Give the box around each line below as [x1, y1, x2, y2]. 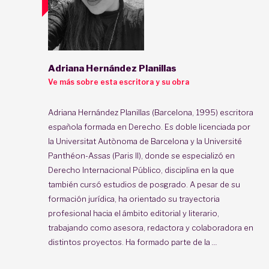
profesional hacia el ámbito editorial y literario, [48, 208, 219, 218]
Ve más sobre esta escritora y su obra [48, 77, 189, 86]
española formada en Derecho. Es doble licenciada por [48, 121, 250, 131]
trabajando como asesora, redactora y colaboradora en [48, 222, 253, 232]
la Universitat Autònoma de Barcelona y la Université [48, 136, 242, 146]
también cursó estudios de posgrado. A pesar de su [48, 179, 240, 189]
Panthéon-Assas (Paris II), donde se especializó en [48, 150, 235, 160]
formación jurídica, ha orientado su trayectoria [48, 193, 220, 204]
